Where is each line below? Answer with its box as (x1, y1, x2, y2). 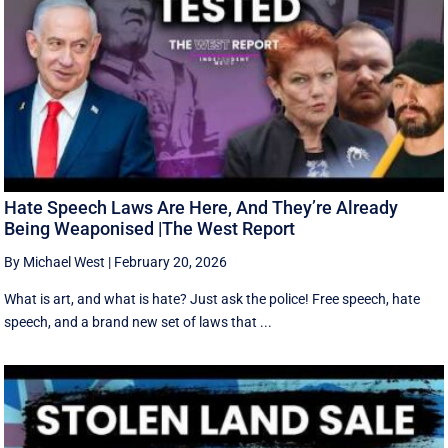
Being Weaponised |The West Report (4, 217, 296, 239)
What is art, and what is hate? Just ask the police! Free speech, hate (4, 290, 421, 307)
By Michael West (4, 253, 106, 270)
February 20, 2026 (114, 253, 228, 270)
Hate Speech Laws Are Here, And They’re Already (4, 196, 399, 218)
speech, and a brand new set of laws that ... (4, 313, 273, 330)
